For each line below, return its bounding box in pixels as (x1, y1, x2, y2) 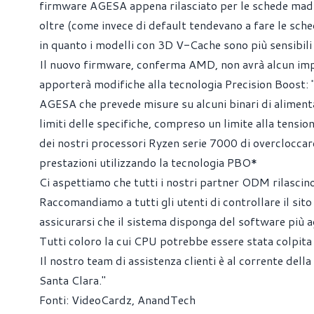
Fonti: (39, 292, 71, 308)
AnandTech (137, 292, 196, 308)
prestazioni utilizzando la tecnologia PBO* (39, 154, 257, 170)
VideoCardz (71, 292, 132, 308)
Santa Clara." (39, 272, 106, 288)
